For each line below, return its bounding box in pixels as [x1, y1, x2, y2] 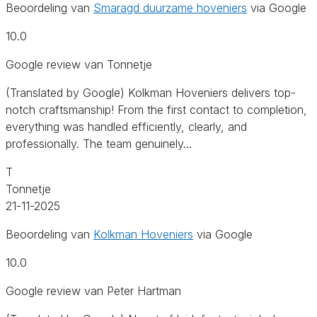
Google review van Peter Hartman [6, 283, 181, 298]
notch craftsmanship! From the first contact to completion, [6, 102, 307, 117]
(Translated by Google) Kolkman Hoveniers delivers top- [6, 85, 296, 100]
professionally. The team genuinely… [6, 136, 192, 151]
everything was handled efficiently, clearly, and [6, 119, 247, 134]
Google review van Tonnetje [6, 57, 152, 71]
